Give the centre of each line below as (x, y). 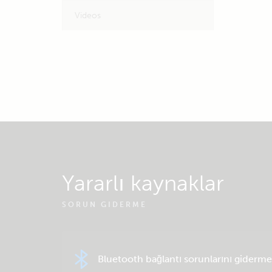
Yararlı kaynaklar (143, 183)
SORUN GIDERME (104, 205)
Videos (88, 15)
